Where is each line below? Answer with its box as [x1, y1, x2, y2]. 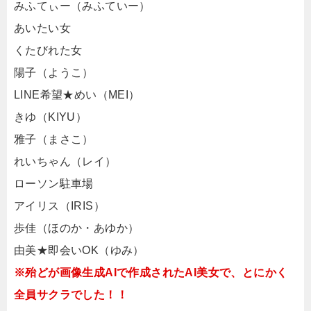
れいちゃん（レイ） [14, 155, 117, 167]
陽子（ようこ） [14, 66, 94, 78]
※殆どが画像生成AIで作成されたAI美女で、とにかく [14, 266, 288, 278]
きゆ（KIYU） [14, 110, 87, 123]
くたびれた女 [14, 44, 83, 56]
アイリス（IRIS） [14, 199, 105, 212]
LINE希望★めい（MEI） [14, 88, 140, 101]
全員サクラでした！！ [14, 288, 128, 301]
